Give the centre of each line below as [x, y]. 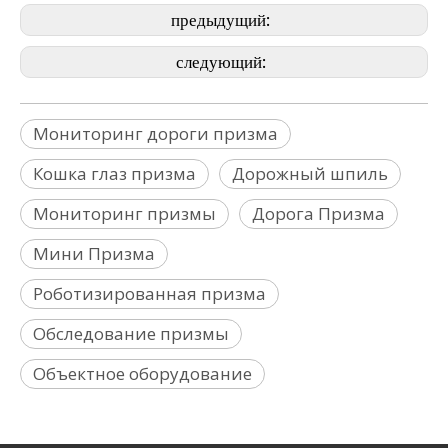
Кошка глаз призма [114, 173]
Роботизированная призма [149, 293]
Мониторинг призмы [124, 213]
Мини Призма [94, 253]
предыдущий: [224, 20]
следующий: [224, 62]
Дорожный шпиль [310, 173]
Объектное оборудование [142, 373]
